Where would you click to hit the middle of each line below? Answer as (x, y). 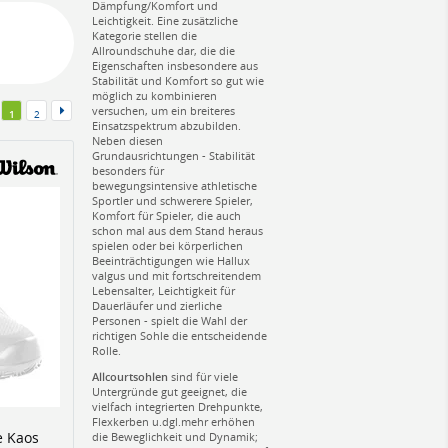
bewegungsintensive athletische (174, 185)
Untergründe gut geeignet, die (169, 391)
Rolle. (106, 350)
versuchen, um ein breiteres (163, 110)
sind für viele (203, 376)
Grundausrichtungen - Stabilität (173, 155)
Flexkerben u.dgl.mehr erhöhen (173, 421)
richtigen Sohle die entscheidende (179, 335)
